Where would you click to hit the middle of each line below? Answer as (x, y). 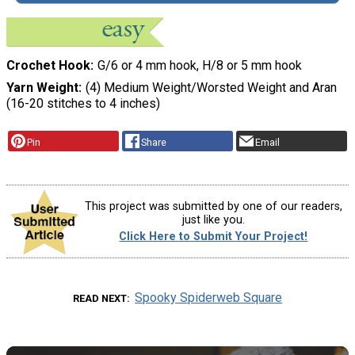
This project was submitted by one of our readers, (213, 206)
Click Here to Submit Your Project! (214, 237)
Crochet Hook (48, 66)
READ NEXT (99, 299)
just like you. (213, 219)
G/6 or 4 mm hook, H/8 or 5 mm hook (199, 66)
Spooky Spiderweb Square (209, 298)
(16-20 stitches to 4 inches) (83, 104)
